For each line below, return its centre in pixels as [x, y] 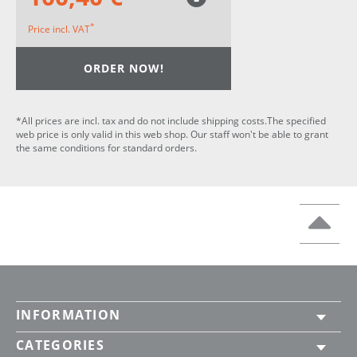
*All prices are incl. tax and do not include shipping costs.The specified [171, 120]
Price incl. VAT [59, 29]
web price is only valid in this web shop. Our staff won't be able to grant [172, 134]
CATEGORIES [60, 345]
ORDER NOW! [124, 68]
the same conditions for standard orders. [106, 147]
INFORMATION [69, 314]
